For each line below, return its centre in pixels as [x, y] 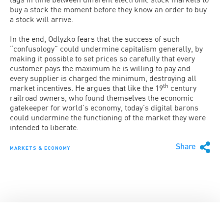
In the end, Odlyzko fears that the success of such [95, 39]
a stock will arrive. [41, 19]
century [182, 88]
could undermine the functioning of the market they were [108, 117]
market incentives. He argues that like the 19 [86, 88]
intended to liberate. [44, 127]
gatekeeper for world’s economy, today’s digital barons [104, 107]
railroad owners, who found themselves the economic [102, 97]
